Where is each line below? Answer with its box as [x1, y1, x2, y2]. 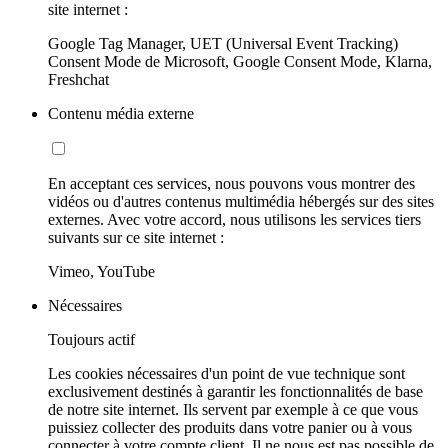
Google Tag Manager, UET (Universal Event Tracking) [48, 34, 398, 52]
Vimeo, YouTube [48, 262, 155, 280]
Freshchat [48, 70, 109, 88]
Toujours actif [48, 330, 135, 348]
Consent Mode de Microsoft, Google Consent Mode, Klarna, [48, 52, 432, 70]
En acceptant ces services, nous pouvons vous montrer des [48, 174, 415, 192]
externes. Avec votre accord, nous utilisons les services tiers [48, 210, 421, 228]
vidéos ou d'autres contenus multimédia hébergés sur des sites [48, 192, 434, 210]
